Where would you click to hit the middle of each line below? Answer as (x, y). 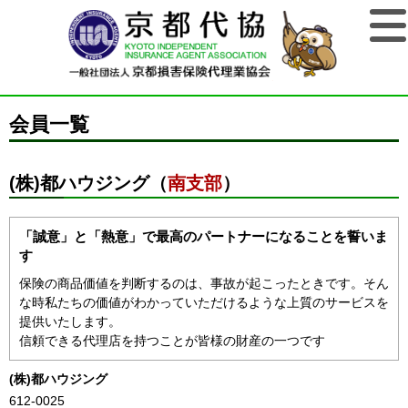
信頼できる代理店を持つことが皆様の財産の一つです (172, 341)
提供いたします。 (70, 321)
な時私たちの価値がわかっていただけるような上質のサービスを (204, 302)
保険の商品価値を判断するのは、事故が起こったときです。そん (204, 283)
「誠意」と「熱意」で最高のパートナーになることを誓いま (204, 236)
